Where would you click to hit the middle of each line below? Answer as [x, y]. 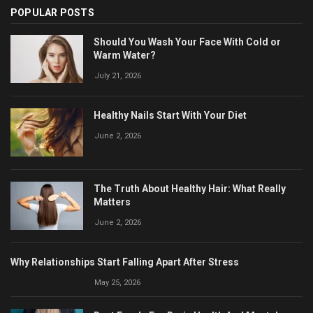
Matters [112, 202]
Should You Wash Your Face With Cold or [187, 42]
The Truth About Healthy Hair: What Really [190, 188]
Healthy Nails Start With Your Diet [170, 115]
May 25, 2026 [117, 282]
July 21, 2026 [118, 75]
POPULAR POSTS [52, 12]
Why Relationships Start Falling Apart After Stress [125, 262]
